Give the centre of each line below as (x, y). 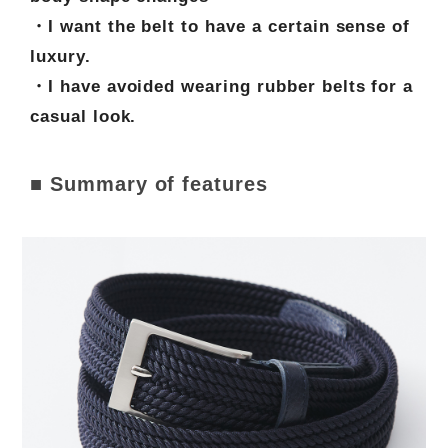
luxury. (60, 56)
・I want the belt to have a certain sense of (220, 26)
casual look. (83, 116)
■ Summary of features (149, 184)
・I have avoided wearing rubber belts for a (221, 86)
